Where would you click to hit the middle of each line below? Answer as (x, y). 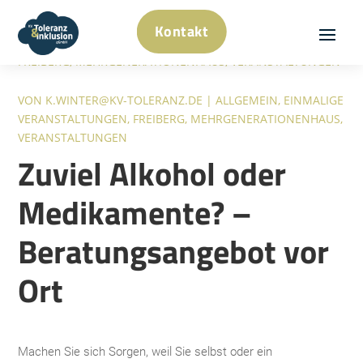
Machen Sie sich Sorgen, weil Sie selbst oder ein (145, 352)
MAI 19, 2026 (53, 43)
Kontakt (181, 31)
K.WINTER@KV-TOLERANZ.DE (124, 100)
